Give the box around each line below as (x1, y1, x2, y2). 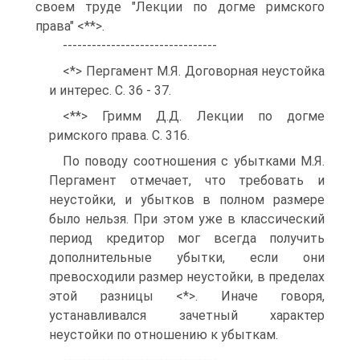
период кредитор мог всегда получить (49, 231, 325, 246)
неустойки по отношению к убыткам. (49, 327, 278, 342)
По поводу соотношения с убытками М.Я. (63, 153, 325, 169)
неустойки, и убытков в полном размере (49, 192, 325, 207)
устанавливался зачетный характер (49, 308, 325, 323)
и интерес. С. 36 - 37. (49, 83, 171, 98)
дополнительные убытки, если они (49, 250, 325, 265)
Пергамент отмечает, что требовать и (49, 173, 325, 188)
